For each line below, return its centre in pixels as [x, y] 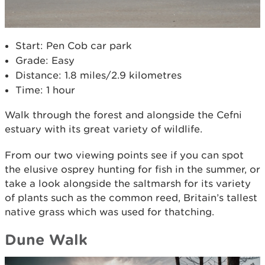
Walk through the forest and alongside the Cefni [123, 115]
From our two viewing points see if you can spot [124, 155]
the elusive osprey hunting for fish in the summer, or [132, 169]
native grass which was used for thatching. [109, 212]
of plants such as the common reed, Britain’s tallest [131, 198]
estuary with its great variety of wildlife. [104, 129]
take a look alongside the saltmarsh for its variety [128, 184]
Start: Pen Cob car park [74, 46]
